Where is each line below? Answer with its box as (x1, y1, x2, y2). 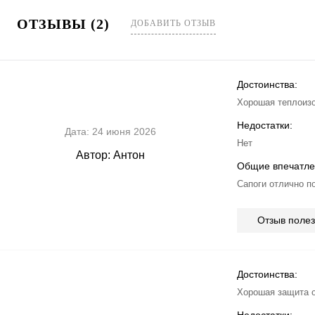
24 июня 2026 (89, 126, 156, 138)
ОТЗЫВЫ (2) (17, 16, 114, 32)
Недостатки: (237, 120, 292, 131)
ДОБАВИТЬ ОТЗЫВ (131, 18, 216, 29)
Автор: (75, 149, 110, 162)
